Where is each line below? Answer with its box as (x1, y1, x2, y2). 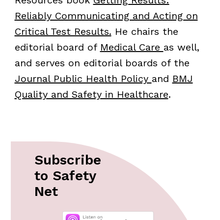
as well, (163, 41, 199, 54)
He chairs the (111, 26, 178, 38)
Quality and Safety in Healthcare (14, 88, 168, 101)
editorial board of (14, 41, 100, 54)
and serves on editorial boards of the (14, 57, 190, 69)
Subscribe (34, 152, 101, 168)
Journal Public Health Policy (14, 73, 152, 85)
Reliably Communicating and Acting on (14, 10, 198, 22)
